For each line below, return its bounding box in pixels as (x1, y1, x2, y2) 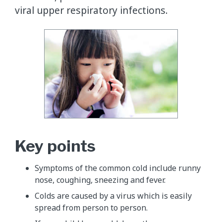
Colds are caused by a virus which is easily (35, 190, 192, 202)
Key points (15, 136, 96, 156)
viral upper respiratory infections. (15, 3, 168, 17)
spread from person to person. (35, 202, 148, 214)
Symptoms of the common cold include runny (35, 163, 201, 174)
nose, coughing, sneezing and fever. (35, 174, 166, 186)
